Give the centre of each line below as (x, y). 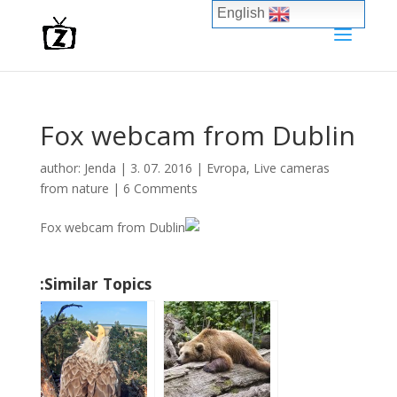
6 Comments (160, 188)
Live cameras (291, 168)
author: (62, 168)
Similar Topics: (97, 284)
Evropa (226, 168)
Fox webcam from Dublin (197, 135)
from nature (74, 188)
